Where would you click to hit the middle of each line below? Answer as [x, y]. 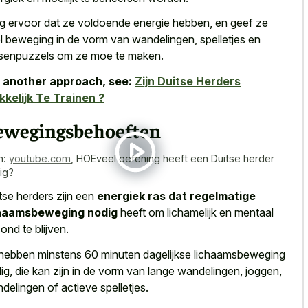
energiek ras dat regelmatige [176, 196]
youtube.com [40, 158]
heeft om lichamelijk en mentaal [196, 213]
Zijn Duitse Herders [188, 81]
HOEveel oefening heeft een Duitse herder [175, 158]
